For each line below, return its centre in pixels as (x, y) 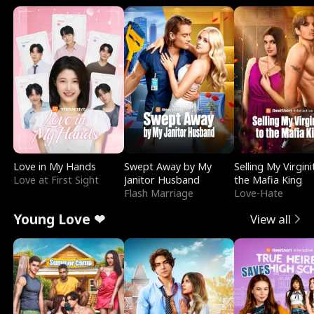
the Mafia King (268, 180)
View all (270, 219)
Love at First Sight (56, 180)
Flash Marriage (158, 193)
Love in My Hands (55, 167)
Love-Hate (259, 193)
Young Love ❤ (60, 219)
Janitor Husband (162, 180)
